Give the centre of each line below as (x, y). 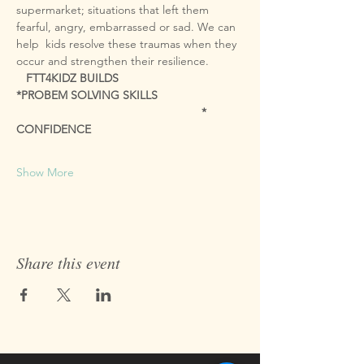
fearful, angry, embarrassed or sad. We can (128, 27)
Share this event (68, 262)
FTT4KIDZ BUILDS (72, 78)
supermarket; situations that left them (114, 10)
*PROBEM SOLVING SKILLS (87, 95)
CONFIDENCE (54, 129)
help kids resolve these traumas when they (128, 44)
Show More (45, 172)
